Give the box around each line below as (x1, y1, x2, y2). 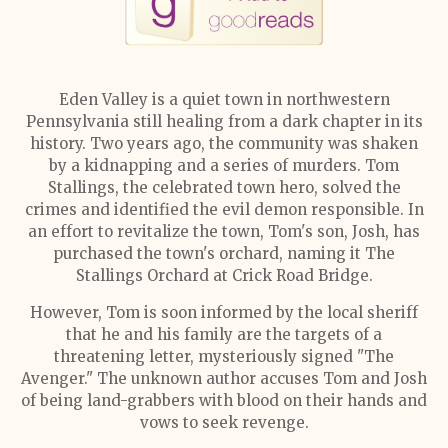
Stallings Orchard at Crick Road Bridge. (75, 266, 373, 285)
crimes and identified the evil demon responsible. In (24, 200, 424, 219)
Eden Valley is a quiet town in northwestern (58, 90, 390, 109)
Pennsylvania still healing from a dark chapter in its (25, 112, 423, 131)
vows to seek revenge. (139, 413, 309, 432)
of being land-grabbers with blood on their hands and (21, 391, 427, 410)
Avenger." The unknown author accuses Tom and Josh (21, 369, 427, 388)
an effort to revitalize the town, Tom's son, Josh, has (28, 222, 420, 241)
